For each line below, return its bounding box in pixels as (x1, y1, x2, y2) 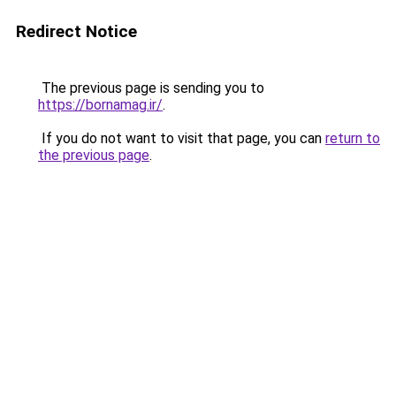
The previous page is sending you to (38, 80, 264, 96)
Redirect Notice (16, 21, 137, 42)
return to (325, 130, 380, 147)
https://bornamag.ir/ (38, 96, 163, 113)
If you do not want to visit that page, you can (38, 130, 325, 147)
